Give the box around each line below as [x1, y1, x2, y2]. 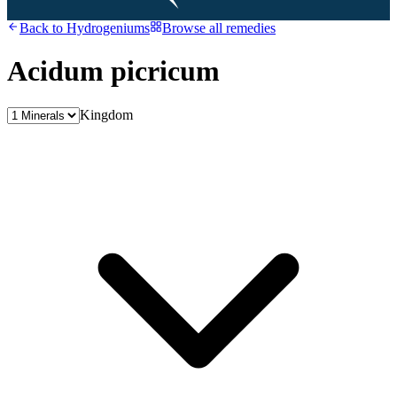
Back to [19, 20, 66, 35]
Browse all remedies [162, 20, 276, 35]
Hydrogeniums [66, 20, 150, 35]
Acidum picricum [7, 55, 220, 88]
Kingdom [80, 106, 133, 122]
